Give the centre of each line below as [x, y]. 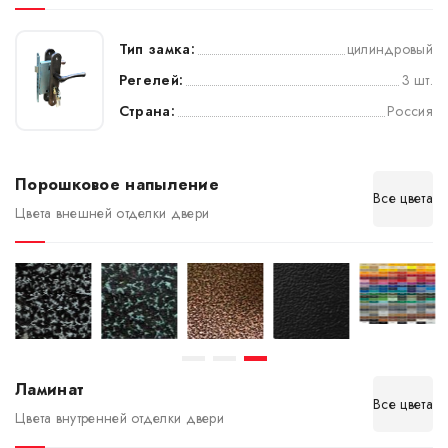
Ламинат [50, 390]
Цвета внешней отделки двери [112, 212]
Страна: [146, 110]
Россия [410, 110]
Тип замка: [156, 48]
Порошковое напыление [117, 184]
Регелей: [151, 79]
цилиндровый [389, 48]
